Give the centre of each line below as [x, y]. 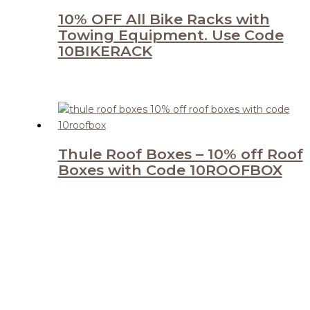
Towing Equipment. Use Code [171, 35]
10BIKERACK [105, 51]
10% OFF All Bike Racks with [164, 19]
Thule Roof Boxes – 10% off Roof [180, 154]
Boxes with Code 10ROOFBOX [170, 170]
